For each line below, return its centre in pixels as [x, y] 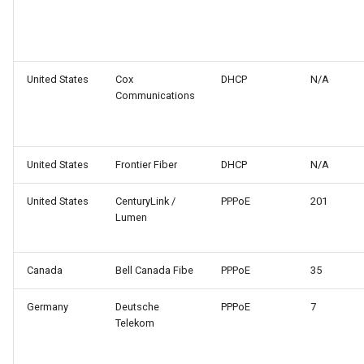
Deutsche [137, 307]
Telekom [135, 323]
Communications [155, 96]
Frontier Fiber [146, 165]
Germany [48, 307]
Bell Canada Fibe [154, 271]
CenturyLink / [145, 201]
